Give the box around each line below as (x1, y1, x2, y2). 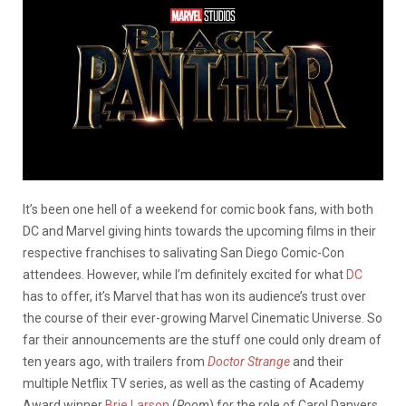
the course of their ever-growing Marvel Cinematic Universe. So (23, 310, 382, 325)
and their (293, 353, 343, 369)
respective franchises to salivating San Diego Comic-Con (23, 245, 344, 260)
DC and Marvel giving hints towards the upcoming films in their (23, 223, 376, 238)
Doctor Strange (208, 353, 293, 369)
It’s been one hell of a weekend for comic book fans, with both (23, 201, 373, 217)
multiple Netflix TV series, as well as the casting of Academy (23, 375, 364, 391)
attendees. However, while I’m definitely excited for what (23, 266, 346, 282)
